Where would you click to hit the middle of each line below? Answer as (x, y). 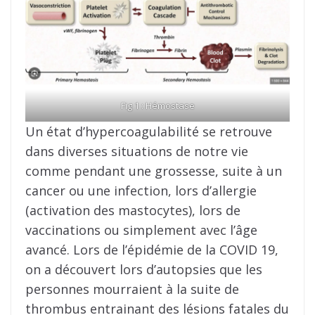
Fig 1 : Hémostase (157, 106)
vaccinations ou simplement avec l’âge (141, 230)
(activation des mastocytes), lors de (133, 211)
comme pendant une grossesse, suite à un (154, 171)
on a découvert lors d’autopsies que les (144, 270)
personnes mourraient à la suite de (132, 289)
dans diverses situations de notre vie (137, 152)
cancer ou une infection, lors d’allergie (141, 191)
